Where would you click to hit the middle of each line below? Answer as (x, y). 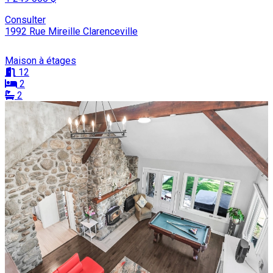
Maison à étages (41, 60)
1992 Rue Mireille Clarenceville (71, 31)
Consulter (25, 19)
